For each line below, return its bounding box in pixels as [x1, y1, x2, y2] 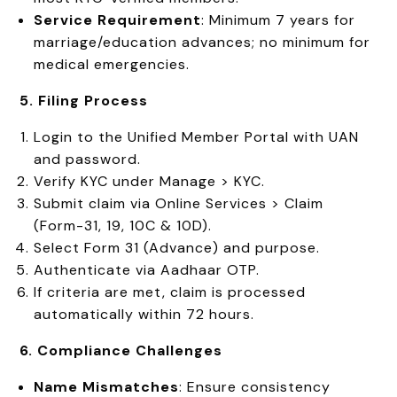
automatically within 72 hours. [34, 304, 255, 323]
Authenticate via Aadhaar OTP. [34, 260, 261, 279]
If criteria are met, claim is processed [34, 282, 307, 301]
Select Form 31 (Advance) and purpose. [34, 237, 321, 257]
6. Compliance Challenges [19, 340, 223, 360]
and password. [34, 149, 142, 168]
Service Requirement [34, 10, 202, 29]
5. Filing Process [19, 90, 149, 110]
